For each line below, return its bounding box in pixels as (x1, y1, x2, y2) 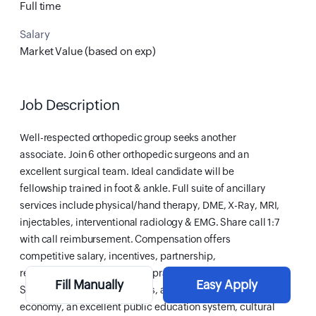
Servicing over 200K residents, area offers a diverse (20, 284, 252, 296)
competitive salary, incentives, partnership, (20, 250, 216, 262)
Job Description (20, 97, 120, 113)
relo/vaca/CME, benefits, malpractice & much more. (20, 267, 257, 279)
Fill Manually (55, 278, 123, 292)
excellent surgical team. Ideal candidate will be (20, 166, 235, 177)
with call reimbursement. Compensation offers (20, 233, 231, 245)
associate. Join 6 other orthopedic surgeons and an (20, 149, 249, 160)
